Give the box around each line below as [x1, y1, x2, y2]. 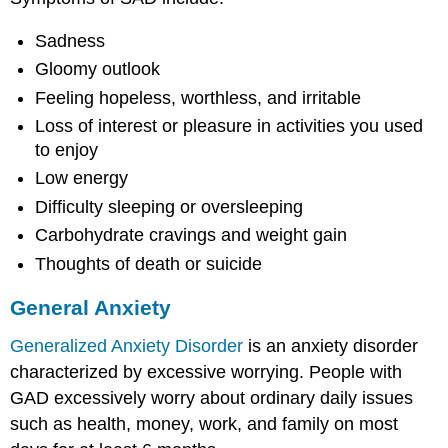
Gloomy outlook [35, 59, 161, 80]
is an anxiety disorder [243, 336, 419, 357]
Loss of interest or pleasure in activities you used [35, 115, 424, 136]
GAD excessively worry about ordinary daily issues [10, 388, 414, 409]
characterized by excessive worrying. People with [10, 362, 403, 383]
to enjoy [35, 139, 99, 160]
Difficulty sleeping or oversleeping [35, 196, 304, 217]
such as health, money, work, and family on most [10, 414, 399, 435]
